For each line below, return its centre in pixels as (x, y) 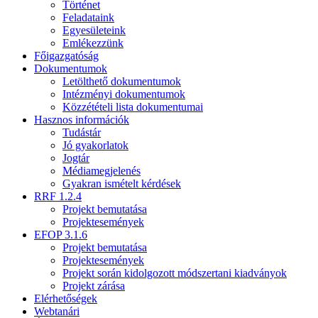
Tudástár (82, 132)
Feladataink (88, 17)
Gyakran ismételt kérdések (122, 183)
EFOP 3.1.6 (61, 234)
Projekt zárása (94, 285)
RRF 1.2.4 (58, 196)
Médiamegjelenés (102, 170)
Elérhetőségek (66, 298)
